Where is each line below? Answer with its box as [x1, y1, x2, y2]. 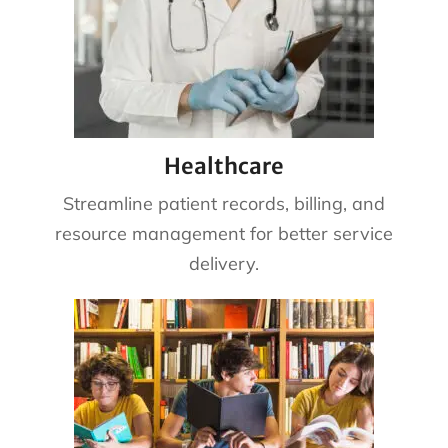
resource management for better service [55, 221, 393, 245]
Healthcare [164, 151, 284, 180]
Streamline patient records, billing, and [63, 191, 385, 215]
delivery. [189, 251, 259, 275]
